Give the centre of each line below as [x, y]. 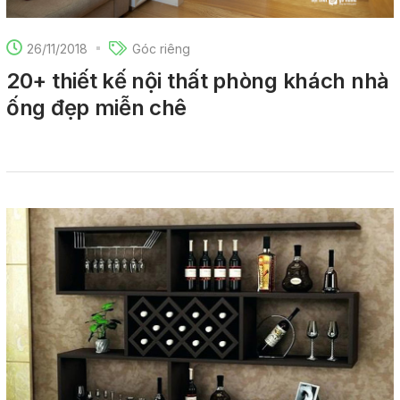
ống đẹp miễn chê [97, 108]
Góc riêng [161, 48]
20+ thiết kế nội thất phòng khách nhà [198, 81]
